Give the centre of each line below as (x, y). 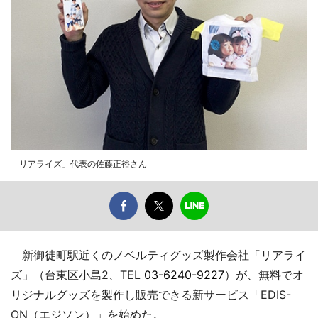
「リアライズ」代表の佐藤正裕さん (79, 163)
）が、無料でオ (264, 274)
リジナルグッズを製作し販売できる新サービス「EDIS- (151, 294)
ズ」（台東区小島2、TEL (77, 274)
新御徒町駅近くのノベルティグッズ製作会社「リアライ (158, 254)
